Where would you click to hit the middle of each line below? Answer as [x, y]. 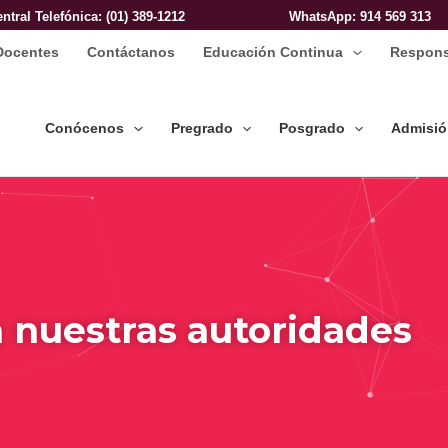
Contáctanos [131, 52]
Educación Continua [273, 52]
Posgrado [312, 128]
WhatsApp [320, 16]
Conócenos [85, 128]
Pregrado [201, 128]
